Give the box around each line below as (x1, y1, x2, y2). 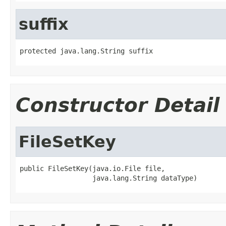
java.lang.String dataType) (20, 174, 197, 182)
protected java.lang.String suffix (20, 46, 153, 55)
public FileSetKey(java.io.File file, (20, 164, 165, 173)
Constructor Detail (16, 93, 219, 117)
